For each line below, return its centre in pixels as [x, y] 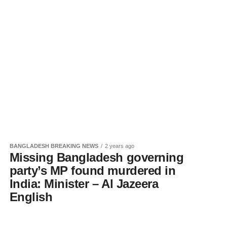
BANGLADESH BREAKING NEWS [54, 146]
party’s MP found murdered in [92, 171]
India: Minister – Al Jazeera [84, 184]
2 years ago [119, 146]
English [31, 197]
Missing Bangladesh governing [97, 157]
